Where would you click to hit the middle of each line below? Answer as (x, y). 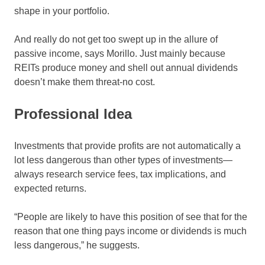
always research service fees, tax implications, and (120, 174)
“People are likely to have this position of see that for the (131, 217)
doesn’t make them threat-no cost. (85, 82)
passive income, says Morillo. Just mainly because (120, 54)
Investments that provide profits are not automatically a (127, 146)
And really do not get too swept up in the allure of (116, 40)
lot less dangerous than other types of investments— (123, 160)
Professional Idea (73, 114)
